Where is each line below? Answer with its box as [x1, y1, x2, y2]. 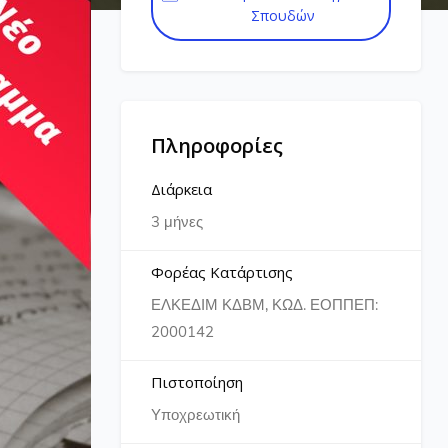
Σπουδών [250, 6, 315, 25]
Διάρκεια [151, 179, 212, 199]
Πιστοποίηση [151, 372, 243, 392]
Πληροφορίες [151, 132, 283, 159]
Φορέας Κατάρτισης [151, 262, 293, 282]
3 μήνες [151, 212, 203, 232]
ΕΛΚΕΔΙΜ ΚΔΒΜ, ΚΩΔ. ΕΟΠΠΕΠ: [151, 295, 378, 315]
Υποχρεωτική [151, 405, 240, 425]
